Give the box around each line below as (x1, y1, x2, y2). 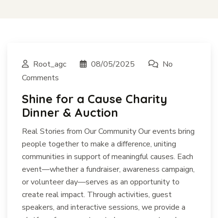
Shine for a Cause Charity (22, 91, 167, 106)
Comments (22, 73, 59, 83)
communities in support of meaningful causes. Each (22, 151, 193, 162)
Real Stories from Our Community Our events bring (22, 126, 195, 137)
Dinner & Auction (22, 105, 118, 120)
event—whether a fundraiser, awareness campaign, (22, 164, 195, 175)
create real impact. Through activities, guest (22, 189, 172, 200)
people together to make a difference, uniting (22, 139, 176, 149)
